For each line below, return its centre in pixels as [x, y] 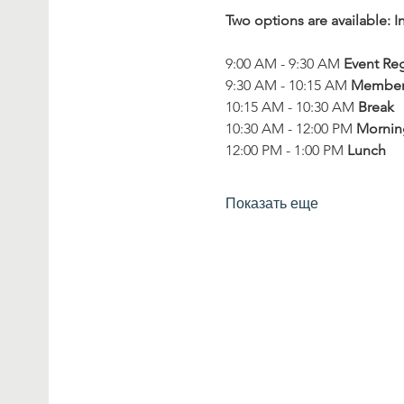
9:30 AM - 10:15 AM [289, 85]
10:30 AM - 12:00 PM [291, 128]
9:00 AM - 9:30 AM [285, 63]
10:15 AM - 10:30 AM [292, 106]
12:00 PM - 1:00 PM [287, 150]
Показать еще [272, 203]
